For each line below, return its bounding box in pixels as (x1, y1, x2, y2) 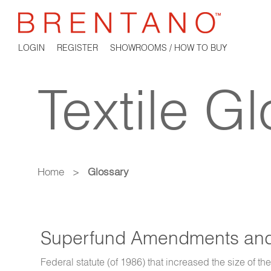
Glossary (88, 165, 129, 178)
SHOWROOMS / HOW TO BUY (110, 42, 227, 53)
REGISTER (57, 42, 98, 53)
